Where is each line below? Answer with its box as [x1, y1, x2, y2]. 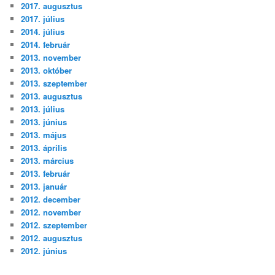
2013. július [21, 103, 65, 115]
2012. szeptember [21, 219, 88, 231]
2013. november [21, 51, 82, 63]
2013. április [21, 141, 68, 153]
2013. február [21, 167, 71, 179]
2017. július [21, 12, 65, 25]
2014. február [21, 38, 71, 50]
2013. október [21, 64, 72, 76]
